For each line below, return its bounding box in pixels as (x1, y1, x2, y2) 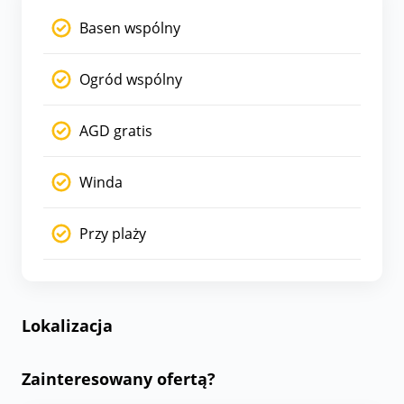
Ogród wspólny (79, 69, 182, 89)
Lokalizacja (22, 314, 113, 336)
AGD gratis (79, 120, 152, 141)
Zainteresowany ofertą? (22, 367, 216, 390)
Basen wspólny (79, 17, 180, 38)
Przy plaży (79, 223, 146, 243)
